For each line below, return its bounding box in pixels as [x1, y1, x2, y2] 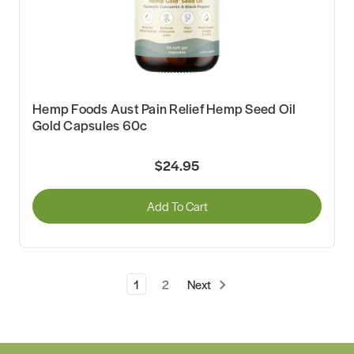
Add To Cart [146, 197, 208, 214]
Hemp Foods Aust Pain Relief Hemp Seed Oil [32, 99, 296, 119]
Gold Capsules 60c [32, 115, 148, 135]
